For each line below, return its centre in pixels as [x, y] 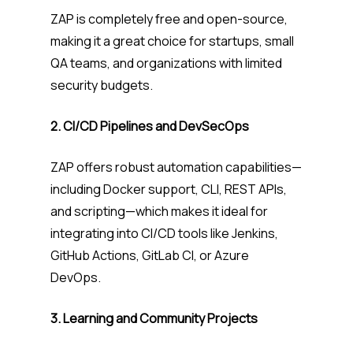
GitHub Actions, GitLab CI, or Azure [150, 256]
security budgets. [103, 85]
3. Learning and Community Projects [155, 319]
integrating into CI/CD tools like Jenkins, [164, 234]
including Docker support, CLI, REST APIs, [169, 190]
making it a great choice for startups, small [172, 41]
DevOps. [77, 278]
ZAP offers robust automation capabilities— [176, 167]
